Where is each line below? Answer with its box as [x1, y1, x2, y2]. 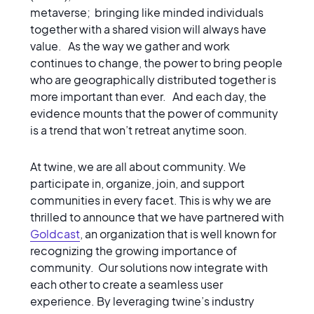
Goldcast [29, 226, 80, 241]
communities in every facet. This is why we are [29, 192, 271, 207]
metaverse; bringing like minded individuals [29, 4, 264, 20]
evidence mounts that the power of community [29, 105, 278, 121]
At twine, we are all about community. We [29, 158, 246, 174]
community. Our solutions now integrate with [29, 259, 268, 275]
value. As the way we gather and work [29, 38, 230, 53]
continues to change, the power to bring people [29, 55, 282, 70]
